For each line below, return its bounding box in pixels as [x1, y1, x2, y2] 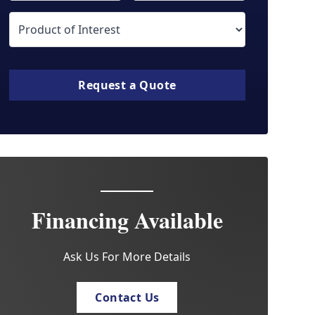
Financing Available [31, 203, 223, 236]
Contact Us [95, 290, 160, 305]
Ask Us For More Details [63, 249, 191, 264]
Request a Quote [78, 77, 176, 93]
